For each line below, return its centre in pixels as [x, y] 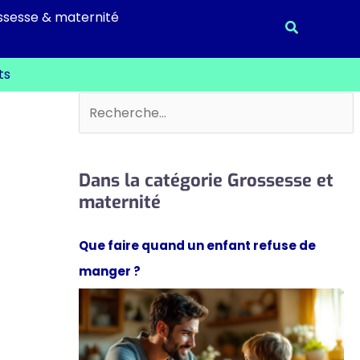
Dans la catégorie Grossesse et [206, 180]
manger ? [109, 271]
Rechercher [115, 104]
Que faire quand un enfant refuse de [197, 245]
